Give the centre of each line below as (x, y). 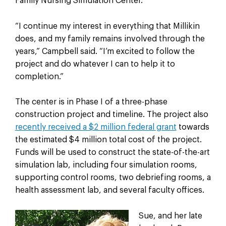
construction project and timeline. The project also (111, 115)
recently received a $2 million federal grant (96, 127)
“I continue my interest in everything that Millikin (107, 26)
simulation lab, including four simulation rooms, (106, 165)
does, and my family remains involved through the (110, 39)
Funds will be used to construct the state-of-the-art (112, 153)
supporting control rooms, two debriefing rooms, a (113, 178)
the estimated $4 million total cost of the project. (108, 140)
